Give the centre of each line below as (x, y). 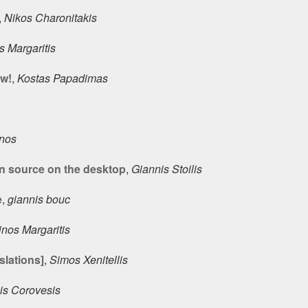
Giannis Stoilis (167, 168)
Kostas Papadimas (63, 78)
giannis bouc (39, 199)
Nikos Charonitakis (51, 17)
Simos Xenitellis (89, 259)
